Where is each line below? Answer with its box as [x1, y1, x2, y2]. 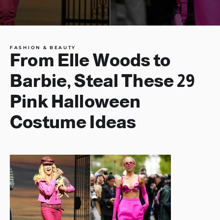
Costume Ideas [10, 112, 137, 132]
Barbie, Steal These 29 [10, 71, 195, 90]
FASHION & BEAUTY [10, 45, 77, 50]
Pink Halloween [10, 92, 141, 111]
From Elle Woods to [10, 51, 170, 70]
